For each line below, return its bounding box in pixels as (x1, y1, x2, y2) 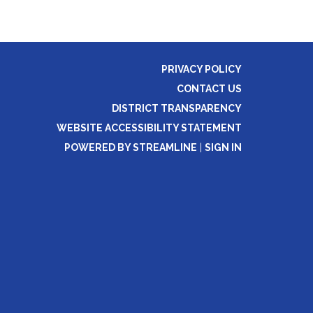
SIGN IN (205, 142, 242, 153)
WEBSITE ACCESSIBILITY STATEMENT (57, 122, 242, 133)
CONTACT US (177, 83, 242, 94)
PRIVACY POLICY (161, 64, 242, 75)
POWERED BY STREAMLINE (64, 142, 197, 153)
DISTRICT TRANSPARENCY (112, 103, 242, 114)
